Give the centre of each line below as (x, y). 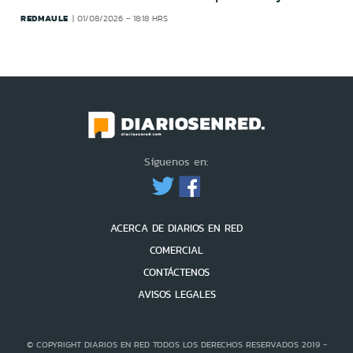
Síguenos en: (176, 162)
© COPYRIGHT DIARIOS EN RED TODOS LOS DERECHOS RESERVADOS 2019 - (176, 345)
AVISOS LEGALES (176, 295)
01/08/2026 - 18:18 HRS (123, 18)
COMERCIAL (176, 251)
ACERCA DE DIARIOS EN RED (176, 229)
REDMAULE (45, 18)
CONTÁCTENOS (176, 273)
